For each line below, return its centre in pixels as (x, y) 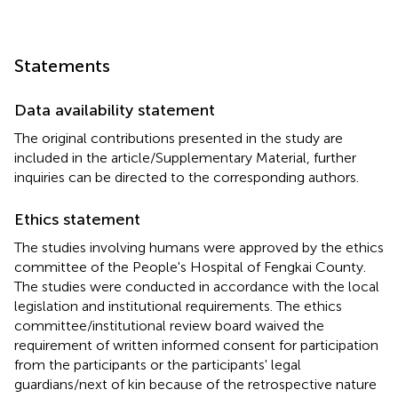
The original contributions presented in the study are (179, 138)
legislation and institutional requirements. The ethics (178, 306)
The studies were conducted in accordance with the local (197, 286)
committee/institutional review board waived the (169, 325)
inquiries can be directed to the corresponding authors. (187, 177)
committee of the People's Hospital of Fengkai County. (190, 267)
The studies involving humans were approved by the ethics (199, 247)
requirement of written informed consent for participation (196, 345)
